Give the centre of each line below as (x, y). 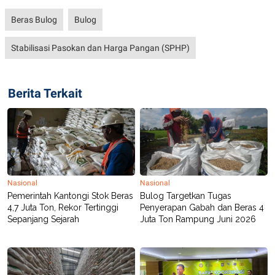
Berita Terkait (45, 94)
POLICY (24, 8)
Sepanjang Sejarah (43, 219)
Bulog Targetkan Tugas (186, 196)
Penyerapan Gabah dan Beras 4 (202, 208)
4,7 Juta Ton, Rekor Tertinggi (63, 208)
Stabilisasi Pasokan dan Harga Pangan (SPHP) (100, 48)
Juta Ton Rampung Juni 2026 (198, 219)
